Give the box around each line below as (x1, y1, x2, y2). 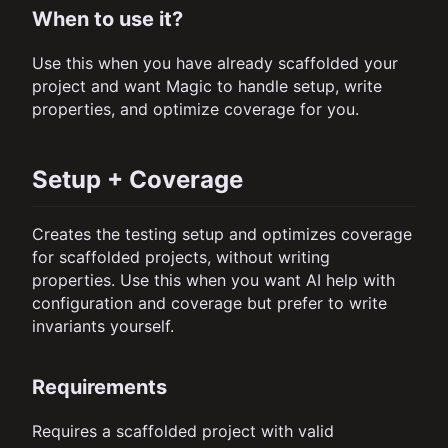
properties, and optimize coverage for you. (32, 99, 359, 120)
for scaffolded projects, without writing (32, 246, 330, 267)
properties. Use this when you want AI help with (32, 269, 395, 290)
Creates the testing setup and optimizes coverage (32, 223, 412, 244)
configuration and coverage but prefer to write (32, 292, 387, 313)
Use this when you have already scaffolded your (32, 53, 398, 74)
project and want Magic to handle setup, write (32, 76, 382, 97)
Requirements (32, 374, 167, 399)
